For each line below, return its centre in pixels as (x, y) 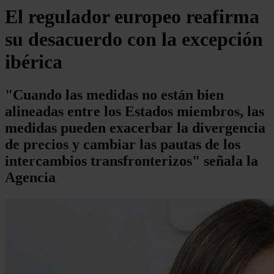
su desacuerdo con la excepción (134, 39)
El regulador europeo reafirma (132, 17)
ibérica (34, 62)
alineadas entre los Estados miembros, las (135, 111)
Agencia (30, 177)
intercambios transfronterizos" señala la (131, 161)
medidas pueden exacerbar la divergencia (135, 128)
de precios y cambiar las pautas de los (123, 144)
